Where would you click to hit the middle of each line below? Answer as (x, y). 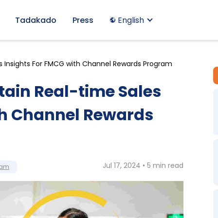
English (131, 20)
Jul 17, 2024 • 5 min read (143, 165)
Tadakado (36, 20)
